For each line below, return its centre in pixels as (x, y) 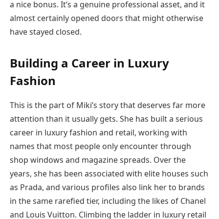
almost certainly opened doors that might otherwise (107, 18)
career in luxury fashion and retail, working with (99, 133)
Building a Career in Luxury (89, 63)
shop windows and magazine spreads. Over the (98, 160)
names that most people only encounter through (100, 146)
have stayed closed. (46, 32)
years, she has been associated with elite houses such (109, 174)
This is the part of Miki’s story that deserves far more (108, 105)
